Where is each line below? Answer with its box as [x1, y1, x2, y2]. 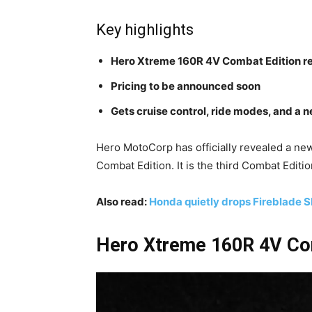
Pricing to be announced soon [111, 79, 260, 93]
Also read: [96, 195, 149, 209]
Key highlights [96, 21, 194, 39]
